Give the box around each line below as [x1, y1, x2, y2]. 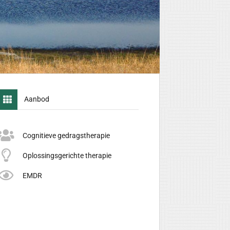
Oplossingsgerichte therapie [23, 151, 111, 160]
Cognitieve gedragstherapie [23, 131, 110, 140]
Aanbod [24, 94, 49, 103]
